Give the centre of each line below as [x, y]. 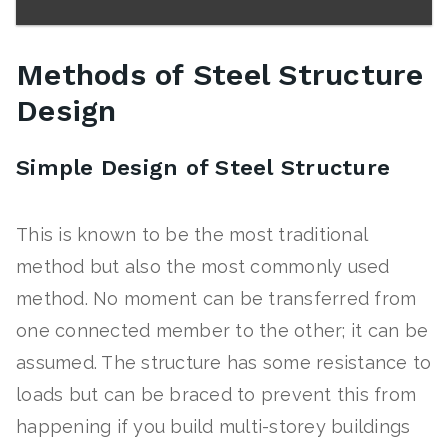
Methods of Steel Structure [220, 75]
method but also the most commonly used [203, 267]
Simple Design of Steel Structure [203, 168]
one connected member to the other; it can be [222, 331]
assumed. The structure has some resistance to [224, 363]
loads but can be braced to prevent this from [216, 395]
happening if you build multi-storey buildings [213, 427]
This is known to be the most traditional [191, 235]
